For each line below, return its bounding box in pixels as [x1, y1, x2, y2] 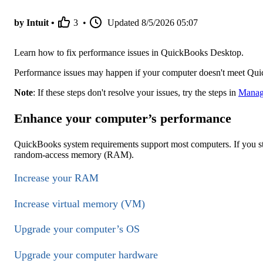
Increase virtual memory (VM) [14, 197, 145, 210]
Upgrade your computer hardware [14, 248, 158, 261]
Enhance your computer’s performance [14, 111, 231, 126]
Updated [107, 18, 139, 28]
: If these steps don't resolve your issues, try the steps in [33, 87, 238, 98]
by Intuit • [14, 18, 55, 28]
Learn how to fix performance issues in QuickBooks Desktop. [14, 48, 244, 58]
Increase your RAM [14, 172, 99, 184]
